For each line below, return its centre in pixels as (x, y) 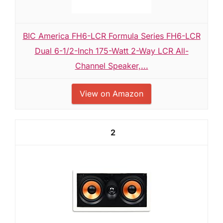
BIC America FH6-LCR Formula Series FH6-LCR (111, 36)
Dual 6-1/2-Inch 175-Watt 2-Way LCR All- (111, 51)
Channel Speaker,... (111, 65)
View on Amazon (111, 93)
